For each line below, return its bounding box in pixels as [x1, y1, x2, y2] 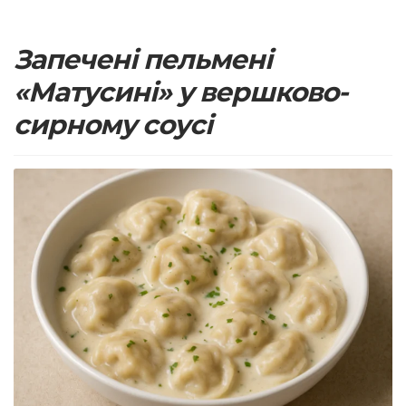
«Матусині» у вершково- [14, 75, 347, 108]
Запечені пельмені [14, 43, 272, 75]
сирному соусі [14, 108, 212, 140]
